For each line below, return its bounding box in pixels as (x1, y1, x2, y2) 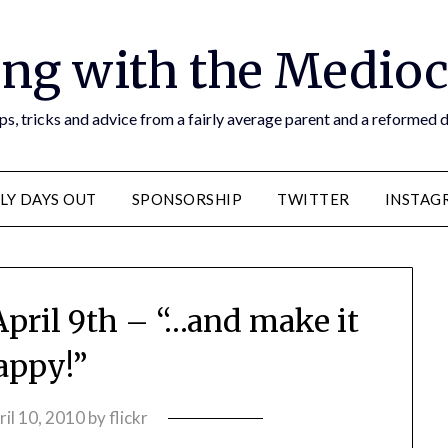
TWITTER (277, 190, 350, 208)
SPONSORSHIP (131, 190, 243, 208)
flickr (108, 407, 148, 429)
